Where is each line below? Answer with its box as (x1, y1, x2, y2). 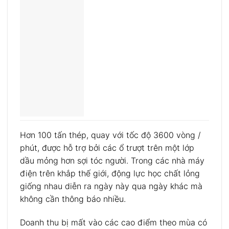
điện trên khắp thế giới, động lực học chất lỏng (20, 168, 200, 179)
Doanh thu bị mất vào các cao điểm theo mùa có (20, 217, 207, 227)
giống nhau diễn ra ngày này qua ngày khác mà (20, 181, 202, 192)
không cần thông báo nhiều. (20, 194, 126, 204)
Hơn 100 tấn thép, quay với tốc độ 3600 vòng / (20, 130, 201, 141)
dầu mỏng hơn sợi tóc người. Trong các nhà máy (20, 155, 204, 166)
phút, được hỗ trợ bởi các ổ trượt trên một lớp (20, 143, 194, 153)
